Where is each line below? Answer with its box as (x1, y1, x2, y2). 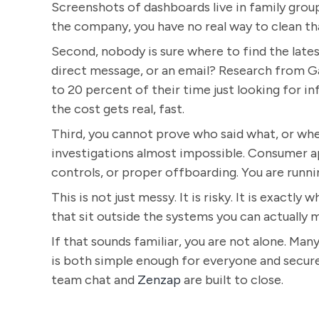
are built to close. (181, 272, 283, 288)
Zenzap (137, 272, 181, 288)
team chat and (51, 272, 137, 288)
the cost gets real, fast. (51, 101, 184, 117)
